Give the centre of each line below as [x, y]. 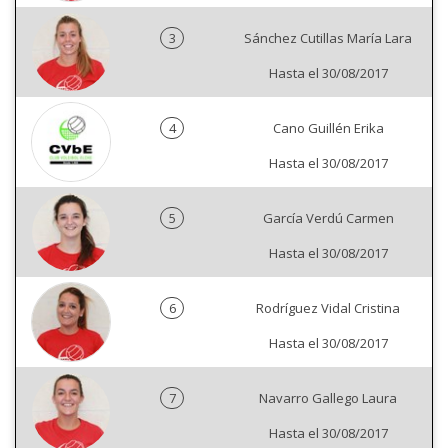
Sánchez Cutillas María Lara [328, 38]
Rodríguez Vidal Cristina [328, 308]
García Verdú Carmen [328, 218]
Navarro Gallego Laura [328, 398]
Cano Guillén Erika [328, 128]
